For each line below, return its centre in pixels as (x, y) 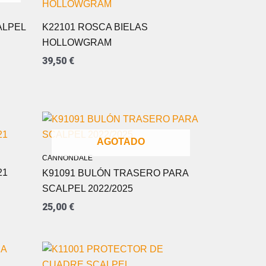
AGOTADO (121, 142)
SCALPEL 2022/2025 (88, 189)
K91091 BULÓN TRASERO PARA (115, 173)
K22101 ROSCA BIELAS (95, 27)
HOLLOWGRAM (77, 42)
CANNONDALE (67, 158)
